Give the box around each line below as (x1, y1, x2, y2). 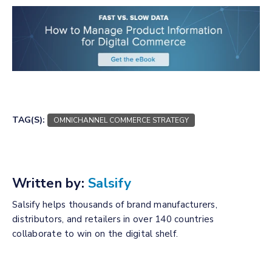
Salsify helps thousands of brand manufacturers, (12, 199, 217, 211)
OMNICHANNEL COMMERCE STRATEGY (53, 115, 189, 126)
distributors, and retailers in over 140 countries (12, 213, 214, 226)
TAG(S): (12, 114, 45, 126)
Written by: (12, 174, 84, 193)
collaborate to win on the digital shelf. (12, 228, 178, 240)
